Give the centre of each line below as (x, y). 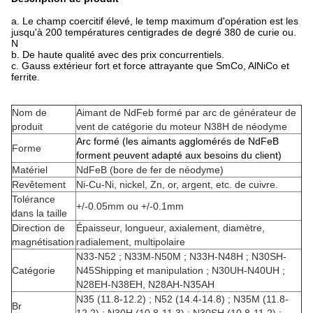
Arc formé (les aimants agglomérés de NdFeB (177, 141)
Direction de (38, 228)
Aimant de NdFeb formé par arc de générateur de (186, 112)
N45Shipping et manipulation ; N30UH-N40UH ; (181, 270)
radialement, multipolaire (131, 242)
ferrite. (26, 77)
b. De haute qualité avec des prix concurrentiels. (118, 54)
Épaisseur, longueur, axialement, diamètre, (170, 228)
